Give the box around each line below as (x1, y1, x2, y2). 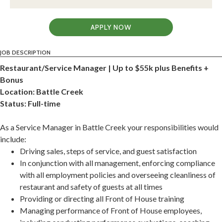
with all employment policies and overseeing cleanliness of (20, 170, 216, 180)
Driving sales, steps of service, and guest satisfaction (20, 146, 197, 156)
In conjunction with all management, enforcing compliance (20, 158, 215, 168)
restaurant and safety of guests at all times (20, 182, 163, 192)
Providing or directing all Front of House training (20, 194, 184, 204)
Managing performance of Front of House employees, (20, 206, 202, 216)
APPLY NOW (90, 23, 132, 32)
